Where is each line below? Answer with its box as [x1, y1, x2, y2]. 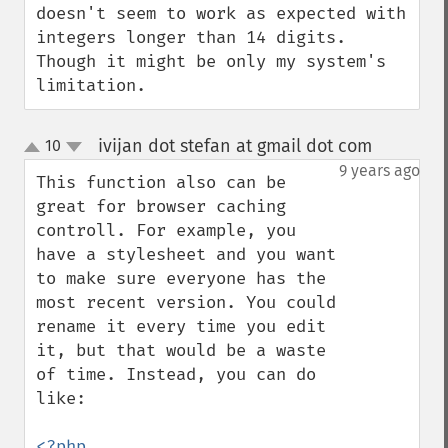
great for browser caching [36, 196, 286, 217]
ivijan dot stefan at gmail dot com [97, 135, 372, 157]
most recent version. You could [36, 292, 336, 313]
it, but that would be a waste [36, 340, 326, 361]
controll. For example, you [36, 220, 296, 241]
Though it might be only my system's [36, 51, 386, 72]
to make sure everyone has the [36, 268, 326, 289]
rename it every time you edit [36, 316, 326, 337]
